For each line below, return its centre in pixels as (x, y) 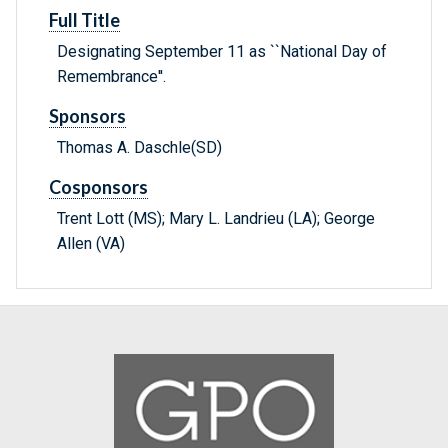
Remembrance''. (111, 77)
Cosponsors (98, 187)
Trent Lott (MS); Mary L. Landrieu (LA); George (216, 219)
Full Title (84, 20)
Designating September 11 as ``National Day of (222, 52)
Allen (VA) (91, 244)
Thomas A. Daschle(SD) (139, 148)
